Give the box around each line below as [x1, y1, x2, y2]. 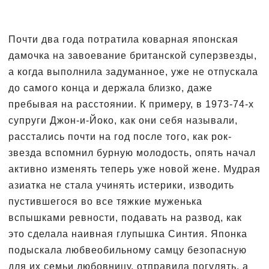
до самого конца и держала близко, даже [8, 82, 213, 93]
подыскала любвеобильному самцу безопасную [8, 244, 247, 255]
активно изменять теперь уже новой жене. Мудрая [8, 163, 261, 174]
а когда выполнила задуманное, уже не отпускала [8, 66, 258, 77]
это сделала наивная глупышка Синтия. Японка [8, 228, 247, 239]
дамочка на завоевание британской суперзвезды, [8, 50, 257, 61]
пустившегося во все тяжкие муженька [8, 196, 202, 207]
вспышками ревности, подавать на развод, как [8, 212, 242, 223]
